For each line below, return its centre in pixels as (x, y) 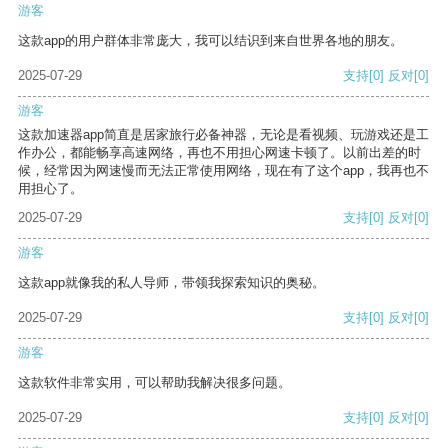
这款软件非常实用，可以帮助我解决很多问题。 (154, 383)
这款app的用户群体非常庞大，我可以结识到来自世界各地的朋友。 (210, 41)
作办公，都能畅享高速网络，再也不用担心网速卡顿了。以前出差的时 (219, 153)
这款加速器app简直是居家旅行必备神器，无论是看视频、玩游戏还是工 (223, 135)
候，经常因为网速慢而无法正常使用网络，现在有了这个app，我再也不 (223, 171)
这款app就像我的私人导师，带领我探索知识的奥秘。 (171, 283)
